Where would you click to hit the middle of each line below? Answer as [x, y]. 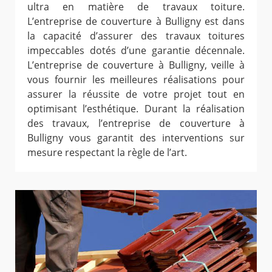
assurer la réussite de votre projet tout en [136, 94]
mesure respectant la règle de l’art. [107, 152]
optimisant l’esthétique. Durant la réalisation [136, 108]
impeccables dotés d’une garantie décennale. [136, 50]
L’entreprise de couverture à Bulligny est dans [136, 21]
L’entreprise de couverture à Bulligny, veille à [136, 65]
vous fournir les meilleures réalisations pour [136, 79]
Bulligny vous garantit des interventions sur [136, 138]
